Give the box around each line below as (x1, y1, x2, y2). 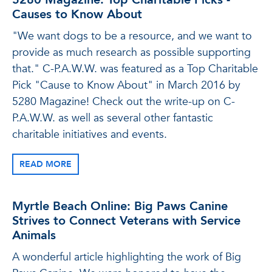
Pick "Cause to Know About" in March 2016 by (12, 78, 240, 93)
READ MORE (19, 158, 72, 170)
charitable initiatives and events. (12, 127, 167, 142)
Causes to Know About (12, 6, 142, 22)
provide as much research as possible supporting (12, 45, 251, 60)
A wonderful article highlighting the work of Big (12, 250, 241, 265)
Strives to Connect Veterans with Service (12, 212, 240, 229)
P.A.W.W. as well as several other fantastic (12, 110, 213, 126)
